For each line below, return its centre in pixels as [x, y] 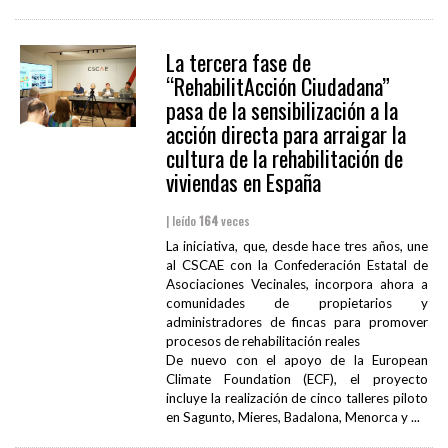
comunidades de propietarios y [296, 303]
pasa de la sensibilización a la [281, 110]
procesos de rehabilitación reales [262, 341]
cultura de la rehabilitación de [284, 158]
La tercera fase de [238, 62]
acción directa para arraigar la [285, 134]
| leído [182, 221]
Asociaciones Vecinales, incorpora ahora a [296, 284]
